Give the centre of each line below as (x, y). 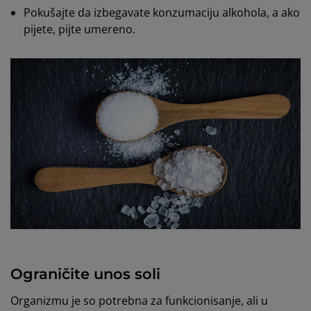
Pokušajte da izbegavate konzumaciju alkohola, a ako (162, 12)
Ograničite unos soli (85, 274)
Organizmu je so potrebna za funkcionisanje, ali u (139, 300)
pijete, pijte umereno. (80, 29)
